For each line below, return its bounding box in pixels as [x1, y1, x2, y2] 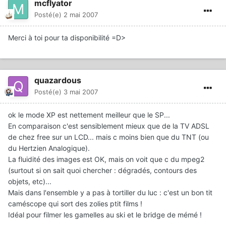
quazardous [34, 75, 81, 85]
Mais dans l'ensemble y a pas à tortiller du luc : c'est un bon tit [8, 188, 212, 197]
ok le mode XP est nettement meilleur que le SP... [8, 110, 170, 119]
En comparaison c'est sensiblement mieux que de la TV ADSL [8, 121, 209, 130]
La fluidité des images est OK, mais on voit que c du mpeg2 [8, 154, 204, 163]
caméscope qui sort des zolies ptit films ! [8, 199, 142, 208]
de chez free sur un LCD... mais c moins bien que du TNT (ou [8, 132, 209, 141]
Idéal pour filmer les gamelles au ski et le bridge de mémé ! [8, 210, 202, 219]
